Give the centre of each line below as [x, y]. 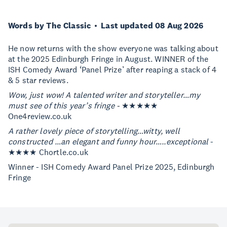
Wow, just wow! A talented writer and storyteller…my [104, 95]
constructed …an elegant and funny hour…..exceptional [108, 141]
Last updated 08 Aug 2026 [152, 26]
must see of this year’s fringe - [64, 105]
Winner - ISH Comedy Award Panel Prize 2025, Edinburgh [111, 167]
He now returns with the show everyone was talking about [113, 48]
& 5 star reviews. [38, 80]
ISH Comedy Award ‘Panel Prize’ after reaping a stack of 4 [112, 69]
